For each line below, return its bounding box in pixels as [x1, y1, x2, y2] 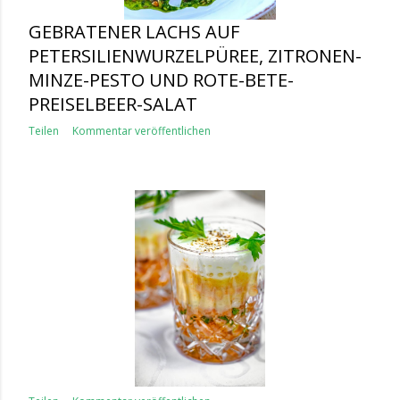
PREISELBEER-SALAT [29, 92, 197, 116]
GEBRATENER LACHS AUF [29, 20, 239, 44]
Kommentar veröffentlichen [72, 123, 211, 138]
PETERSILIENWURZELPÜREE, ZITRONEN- [29, 44, 362, 68]
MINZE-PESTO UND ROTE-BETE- [29, 68, 294, 92]
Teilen [29, 123, 59, 138]
